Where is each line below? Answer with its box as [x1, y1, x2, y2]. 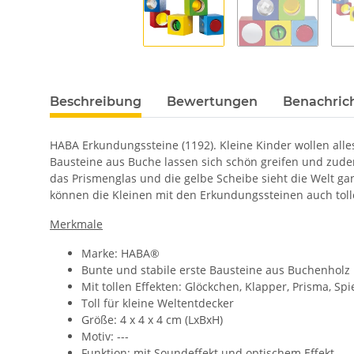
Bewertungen [167, 94, 258, 110]
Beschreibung [50, 94, 141, 110]
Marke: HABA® [81, 246, 163, 262]
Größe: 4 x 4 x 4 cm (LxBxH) [81, 312, 223, 328]
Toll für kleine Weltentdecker [81, 296, 234, 311]
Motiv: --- [81, 329, 129, 345]
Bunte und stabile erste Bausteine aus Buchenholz [81, 262, 350, 278]
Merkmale [50, 217, 103, 232]
